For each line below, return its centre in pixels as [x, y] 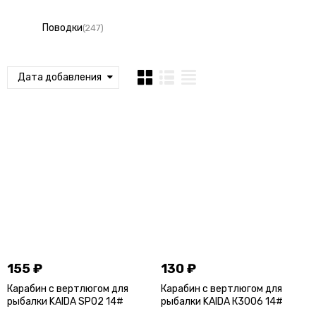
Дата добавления [59, 77]
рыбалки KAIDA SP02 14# [65, 302]
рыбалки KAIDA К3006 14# [222, 302]
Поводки [62, 28]
